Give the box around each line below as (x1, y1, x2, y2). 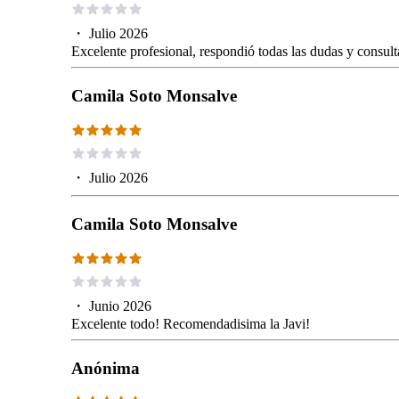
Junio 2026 (89, 297, 151, 313)
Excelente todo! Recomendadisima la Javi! (71, 315, 310, 331)
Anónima (71, 358, 140, 378)
